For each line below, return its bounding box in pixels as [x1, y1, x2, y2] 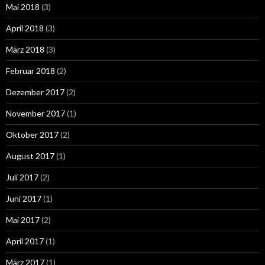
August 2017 [6, 150, 54, 161]
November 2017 [6, 108, 65, 118]
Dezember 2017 [6, 86, 64, 97]
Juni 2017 [6, 193, 41, 203]
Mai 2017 [6, 214, 40, 225]
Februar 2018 [6, 65, 55, 76]
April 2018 [6, 22, 44, 33]
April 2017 [6, 235, 44, 246]
